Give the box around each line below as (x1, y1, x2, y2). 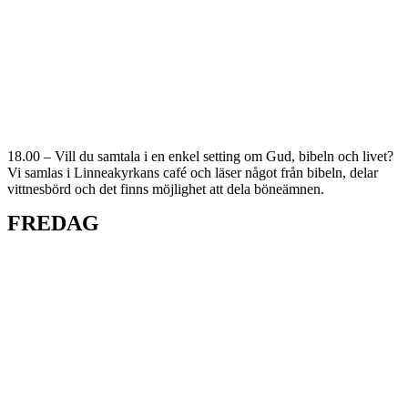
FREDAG (7, 211, 99, 235)
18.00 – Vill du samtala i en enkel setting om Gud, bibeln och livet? (7, 148, 393, 164)
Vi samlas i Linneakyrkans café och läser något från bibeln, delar (7, 165, 378, 180)
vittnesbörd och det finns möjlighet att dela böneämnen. (7, 181, 324, 197)
